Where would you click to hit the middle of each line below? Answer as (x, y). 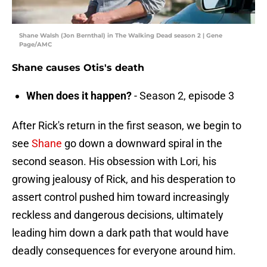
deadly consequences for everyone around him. (124, 251)
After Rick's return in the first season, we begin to (127, 126)
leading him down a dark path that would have (120, 233)
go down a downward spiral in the (142, 144)
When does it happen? (79, 96)
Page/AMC (35, 45)
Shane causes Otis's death (78, 68)
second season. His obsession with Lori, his (114, 162)
